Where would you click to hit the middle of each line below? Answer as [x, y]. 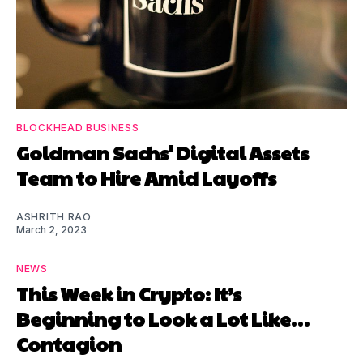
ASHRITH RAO [54, 216]
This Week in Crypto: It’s [129, 293]
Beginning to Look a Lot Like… [163, 318]
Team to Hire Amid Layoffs [146, 177]
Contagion [69, 343]
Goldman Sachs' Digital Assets [162, 152]
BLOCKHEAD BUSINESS [78, 127]
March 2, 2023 [51, 229]
